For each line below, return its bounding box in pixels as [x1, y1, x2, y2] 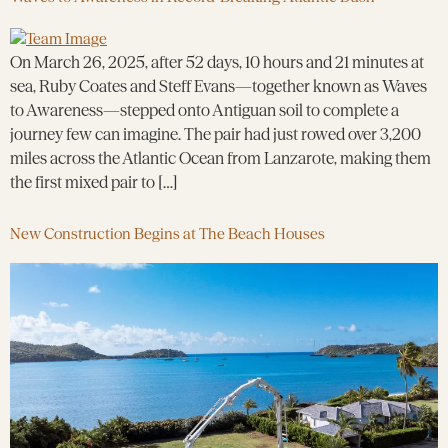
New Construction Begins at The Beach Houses [10, 223, 325, 243]
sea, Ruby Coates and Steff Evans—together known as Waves [10, 76, 427, 97]
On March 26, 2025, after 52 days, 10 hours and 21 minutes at [10, 52, 424, 73]
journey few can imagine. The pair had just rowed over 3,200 [10, 124, 421, 145]
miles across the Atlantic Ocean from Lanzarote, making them [10, 148, 431, 169]
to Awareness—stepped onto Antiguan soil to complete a [10, 100, 399, 121]
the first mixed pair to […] [10, 172, 178, 193]
